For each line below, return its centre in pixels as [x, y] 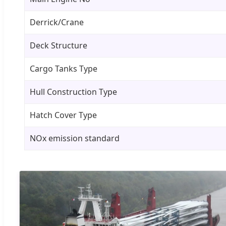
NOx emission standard [75, 138]
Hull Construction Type [73, 92]
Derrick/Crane [57, 22]
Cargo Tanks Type [64, 68]
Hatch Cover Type [63, 115]
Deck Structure [59, 45]
